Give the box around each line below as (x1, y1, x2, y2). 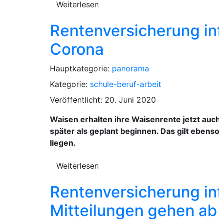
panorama (112, 63, 149, 73)
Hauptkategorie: (50, 63, 112, 73)
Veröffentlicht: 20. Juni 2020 (50, 94, 156, 105)
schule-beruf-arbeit (90, 79, 161, 89)
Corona (50, 39, 104, 59)
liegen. (50, 137, 76, 148)
